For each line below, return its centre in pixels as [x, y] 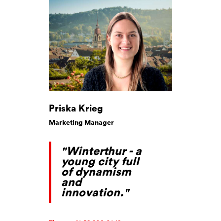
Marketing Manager [81, 122]
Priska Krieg [76, 108]
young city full [100, 161]
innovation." [95, 192]
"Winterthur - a [101, 150]
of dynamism [96, 171]
